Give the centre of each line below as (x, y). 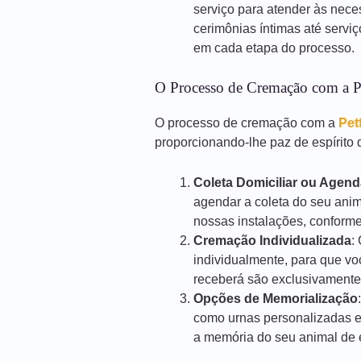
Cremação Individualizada (272, 240)
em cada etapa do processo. (274, 48)
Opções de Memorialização (276, 298)
